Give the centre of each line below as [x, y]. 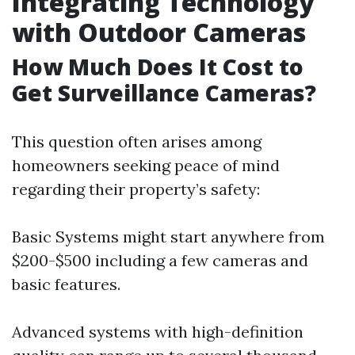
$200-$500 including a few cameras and [160, 260]
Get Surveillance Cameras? [164, 93]
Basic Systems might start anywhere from [168, 237]
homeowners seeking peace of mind [146, 165]
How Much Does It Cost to [158, 67]
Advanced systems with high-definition [158, 332]
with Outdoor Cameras [159, 32]
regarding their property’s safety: [136, 189]
